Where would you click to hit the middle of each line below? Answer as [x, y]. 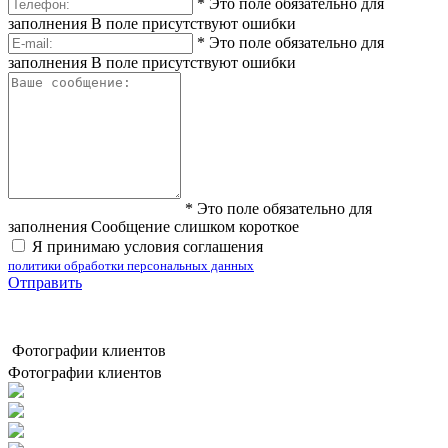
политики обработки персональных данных [131, 265]
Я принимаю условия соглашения [147, 246]
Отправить [45, 282]
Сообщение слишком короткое [195, 226]
